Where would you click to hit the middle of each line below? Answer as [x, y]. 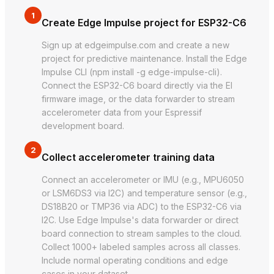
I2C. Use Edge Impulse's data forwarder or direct [140, 220]
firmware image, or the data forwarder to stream [138, 99]
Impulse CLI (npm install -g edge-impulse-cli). [132, 72]
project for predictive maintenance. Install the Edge [144, 59]
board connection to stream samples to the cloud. [142, 234]
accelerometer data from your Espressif [122, 113]
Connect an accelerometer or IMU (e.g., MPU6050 [143, 180]
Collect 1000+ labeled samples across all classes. [141, 247]
